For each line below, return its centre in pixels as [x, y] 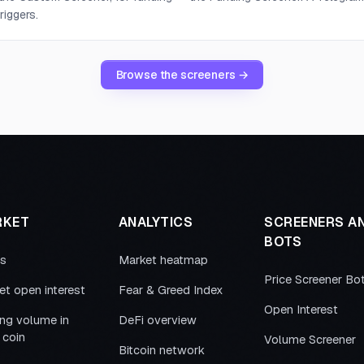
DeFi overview [157, 320]
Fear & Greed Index [170, 290]
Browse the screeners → [182, 75]
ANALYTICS [155, 222]
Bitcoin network [161, 350]
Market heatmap [163, 260]
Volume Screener [310, 340]
